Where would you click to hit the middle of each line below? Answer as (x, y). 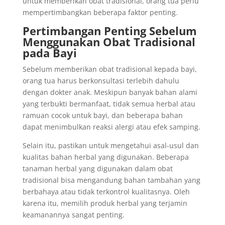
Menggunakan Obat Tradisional (109, 42)
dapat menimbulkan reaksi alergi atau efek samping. (111, 127)
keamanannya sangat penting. (73, 215)
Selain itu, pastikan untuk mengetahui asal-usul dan (110, 145)
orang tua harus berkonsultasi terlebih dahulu (101, 81)
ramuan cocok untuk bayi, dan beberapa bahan (102, 115)
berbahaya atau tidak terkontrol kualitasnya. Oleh (106, 192)
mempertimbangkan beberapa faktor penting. (100, 12)
